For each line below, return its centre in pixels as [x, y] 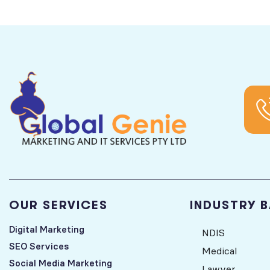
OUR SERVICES [58, 206]
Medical [219, 251]
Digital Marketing [47, 230]
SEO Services [39, 246]
